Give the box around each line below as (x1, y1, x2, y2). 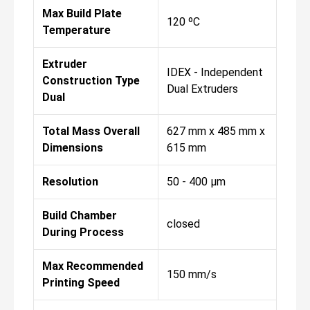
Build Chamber (42, 208, 117, 222)
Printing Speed (42, 275, 120, 289)
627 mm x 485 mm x (167, 124, 265, 138)
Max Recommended (42, 259, 143, 273)
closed (167, 217, 200, 230)
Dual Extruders (167, 82, 238, 95)
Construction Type (42, 73, 140, 87)
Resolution (42, 174, 98, 188)
